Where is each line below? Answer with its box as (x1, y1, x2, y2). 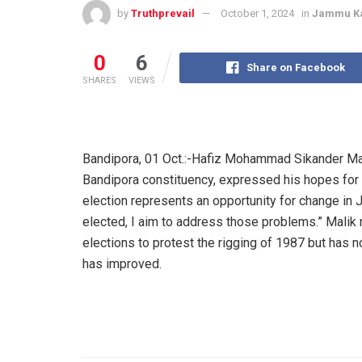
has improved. (82, 255, 162, 271)
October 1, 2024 (221, 6, 294, 19)
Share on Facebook (246, 61, 346, 74)
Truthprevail (131, 6, 195, 19)
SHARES (82, 74, 116, 86)
